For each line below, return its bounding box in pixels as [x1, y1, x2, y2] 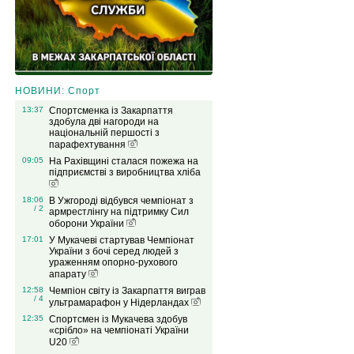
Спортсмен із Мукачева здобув [48, 314, 187, 326]
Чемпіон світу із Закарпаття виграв [48, 285, 205, 297]
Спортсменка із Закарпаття [48, 105, 173, 117]
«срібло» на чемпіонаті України [48, 325, 189, 337]
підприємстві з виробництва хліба [48, 167, 201, 179]
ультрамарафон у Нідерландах [48, 297, 191, 309]
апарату [48, 269, 88, 281]
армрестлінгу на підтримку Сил [48, 206, 189, 218]
